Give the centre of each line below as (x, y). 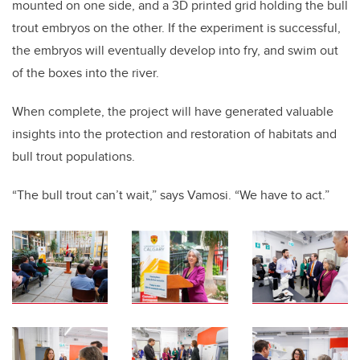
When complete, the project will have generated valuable (173, 112)
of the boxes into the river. (87, 73)
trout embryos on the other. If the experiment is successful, (176, 28)
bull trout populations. (74, 157)
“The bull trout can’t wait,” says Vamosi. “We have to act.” (171, 195)
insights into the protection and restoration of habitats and (174, 134)
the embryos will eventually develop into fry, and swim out (175, 51)
